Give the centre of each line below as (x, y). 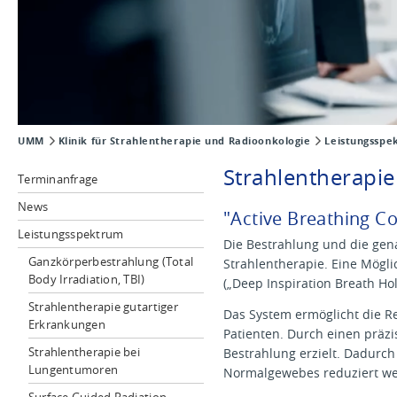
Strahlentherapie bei (84, 352)
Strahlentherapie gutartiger (103, 307)
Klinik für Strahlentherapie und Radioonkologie (184, 141)
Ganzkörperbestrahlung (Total (111, 261)
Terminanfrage (58, 179)
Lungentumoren (73, 370)
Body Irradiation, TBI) (86, 279)
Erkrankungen (66, 324)
